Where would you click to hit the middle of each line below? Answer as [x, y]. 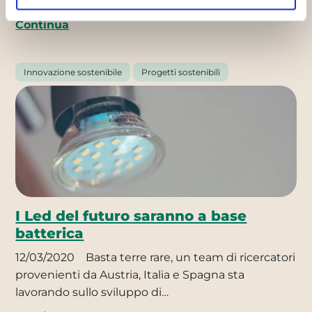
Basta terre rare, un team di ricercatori [189, 258]
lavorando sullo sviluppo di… [92, 292]
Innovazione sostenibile [73, 72]
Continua [42, 24]
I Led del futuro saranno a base [131, 216]
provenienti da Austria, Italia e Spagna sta [130, 275]
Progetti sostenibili [181, 72]
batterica [50, 233]
